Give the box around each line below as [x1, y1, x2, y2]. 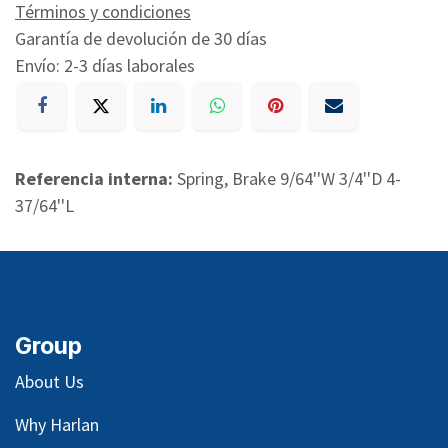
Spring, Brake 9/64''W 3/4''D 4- [177, 167, 401, 191]
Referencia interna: [15, 167, 177, 191]
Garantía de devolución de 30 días [15, 26, 267, 50]
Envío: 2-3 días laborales [15, 53, 195, 77]
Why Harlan [15, 413, 99, 437]
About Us [15, 370, 84, 394]
